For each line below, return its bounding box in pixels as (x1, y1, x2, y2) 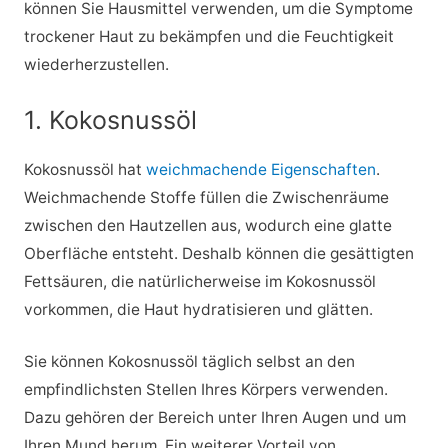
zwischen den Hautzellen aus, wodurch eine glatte (23, 215, 392, 235)
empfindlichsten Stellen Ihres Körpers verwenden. (23, 380, 388, 400)
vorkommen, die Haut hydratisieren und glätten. (23, 299, 373, 319)
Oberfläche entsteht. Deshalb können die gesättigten (23, 243, 414, 263)
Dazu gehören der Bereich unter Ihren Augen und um (23, 408, 406, 428)
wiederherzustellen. (23, 54, 169, 74)
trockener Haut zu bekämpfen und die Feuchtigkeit (23, 26, 394, 46)
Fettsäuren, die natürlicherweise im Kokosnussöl (23, 271, 376, 291)
